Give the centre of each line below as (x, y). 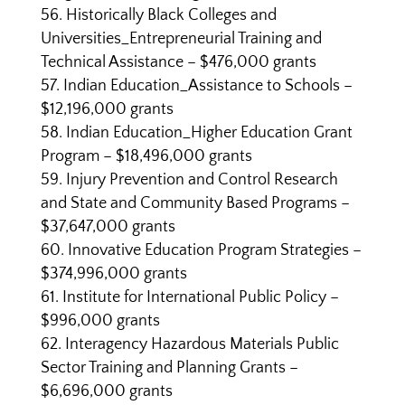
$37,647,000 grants (108, 227)
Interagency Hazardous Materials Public (202, 344)
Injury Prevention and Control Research (202, 180)
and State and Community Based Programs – (195, 203)
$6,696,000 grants (106, 391)
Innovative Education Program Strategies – (214, 250)
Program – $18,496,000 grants (146, 156)
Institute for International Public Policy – (200, 297)
